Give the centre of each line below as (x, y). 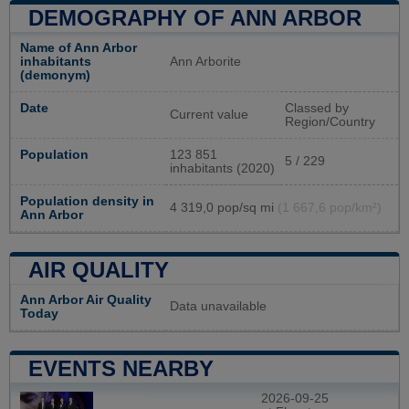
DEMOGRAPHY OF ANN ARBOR (195, 17)
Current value (209, 114)
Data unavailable (218, 306)
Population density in (87, 201)
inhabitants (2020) (222, 168)
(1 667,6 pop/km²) (330, 207)
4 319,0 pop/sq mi (224, 207)
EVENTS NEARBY (121, 368)
